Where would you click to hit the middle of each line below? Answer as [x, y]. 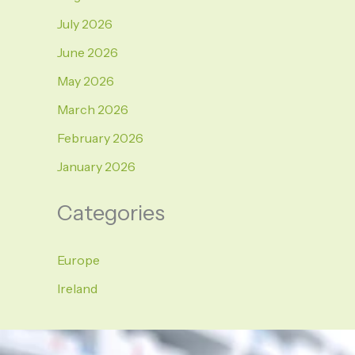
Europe [78, 260]
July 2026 [85, 24]
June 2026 [88, 53]
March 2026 [93, 110]
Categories [111, 213]
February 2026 [100, 138]
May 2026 [86, 81]
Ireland [77, 288]
